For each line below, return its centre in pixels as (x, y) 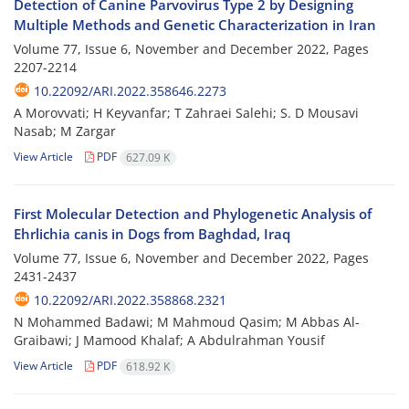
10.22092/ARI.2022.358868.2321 (130, 300)
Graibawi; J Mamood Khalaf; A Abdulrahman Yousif (169, 341)
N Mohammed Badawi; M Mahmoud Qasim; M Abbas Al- (187, 322)
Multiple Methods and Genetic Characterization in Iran (195, 25)
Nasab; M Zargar (65, 131)
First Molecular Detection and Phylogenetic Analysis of (193, 214)
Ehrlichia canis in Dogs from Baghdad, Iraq (152, 234)
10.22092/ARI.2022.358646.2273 (130, 91)
